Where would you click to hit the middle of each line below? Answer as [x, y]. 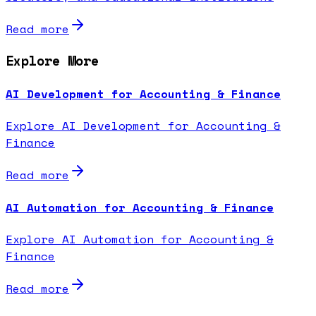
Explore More [52, 60]
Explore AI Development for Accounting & [143, 126]
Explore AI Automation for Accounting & [140, 239]
